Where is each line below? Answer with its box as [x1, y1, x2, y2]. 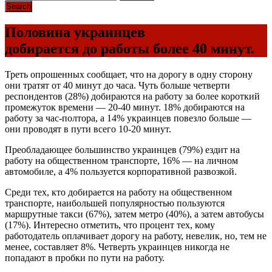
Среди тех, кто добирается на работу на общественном [5, 186, 232, 197]
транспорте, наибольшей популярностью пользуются [5, 197, 225, 208]
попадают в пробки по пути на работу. [5, 252, 165, 263]
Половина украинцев [5, 24, 145, 41]
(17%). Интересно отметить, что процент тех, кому [5, 219, 215, 230]
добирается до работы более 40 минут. [5, 41, 254, 57]
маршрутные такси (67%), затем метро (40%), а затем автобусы [5, 208, 264, 219]
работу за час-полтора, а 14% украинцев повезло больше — [5, 112, 251, 123]
